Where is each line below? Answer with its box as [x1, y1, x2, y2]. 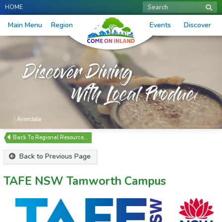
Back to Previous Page [17, 152, 91, 162]
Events [149, 20, 171, 30]
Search [148, 3, 168, 12]
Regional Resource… [35, 134, 88, 142]
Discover [183, 20, 211, 30]
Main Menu [7, 20, 42, 30]
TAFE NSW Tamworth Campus [3, 173, 166, 189]
